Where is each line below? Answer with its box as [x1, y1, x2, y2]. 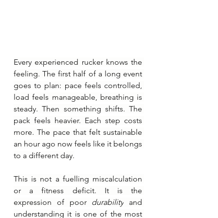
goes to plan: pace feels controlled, [14, 80, 142, 90]
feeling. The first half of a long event [14, 69, 142, 78]
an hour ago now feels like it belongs [14, 139, 142, 148]
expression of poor [14, 197, 92, 207]
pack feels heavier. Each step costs [14, 115, 142, 125]
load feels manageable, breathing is [14, 92, 142, 102]
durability [91, 197, 124, 207]
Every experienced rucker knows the [14, 57, 142, 67]
